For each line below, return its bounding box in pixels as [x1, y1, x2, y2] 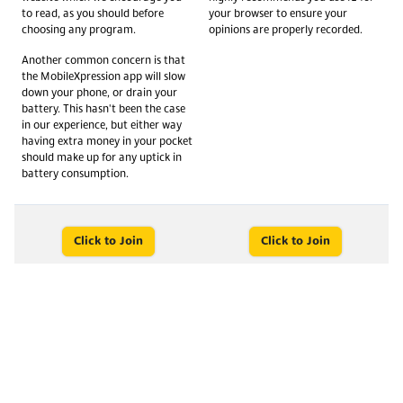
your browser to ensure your [209, 8, 347, 20]
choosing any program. [22, 24, 136, 36]
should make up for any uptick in [22, 152, 182, 164]
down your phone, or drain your [22, 87, 177, 99]
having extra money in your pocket [22, 136, 193, 148]
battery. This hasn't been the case [22, 103, 185, 115]
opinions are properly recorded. [209, 24, 363, 36]
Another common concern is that [22, 55, 185, 67]
